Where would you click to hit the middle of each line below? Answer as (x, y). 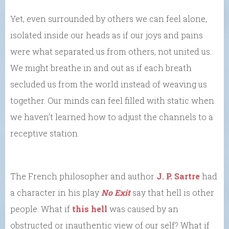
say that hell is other (172, 193)
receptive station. (45, 133)
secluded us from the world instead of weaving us (109, 84)
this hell (90, 209)
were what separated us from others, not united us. (111, 52)
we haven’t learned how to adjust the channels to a (112, 117)
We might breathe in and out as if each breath (101, 68)
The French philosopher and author (83, 176)
